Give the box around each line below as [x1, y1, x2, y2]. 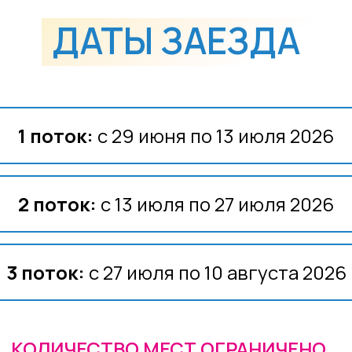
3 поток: [6, 259, 85, 285]
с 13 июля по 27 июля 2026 [97, 191, 334, 217]
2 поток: [18, 191, 97, 217]
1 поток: [18, 123, 93, 148]
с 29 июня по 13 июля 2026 [93, 123, 334, 148]
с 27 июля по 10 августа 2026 [85, 259, 346, 285]
